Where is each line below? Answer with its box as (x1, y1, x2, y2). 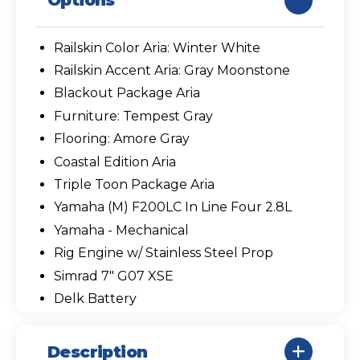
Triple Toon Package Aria (53, 176, 215, 192)
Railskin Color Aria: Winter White (53, 39, 260, 55)
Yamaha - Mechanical (53, 222, 189, 238)
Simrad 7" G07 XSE (53, 268, 174, 284)
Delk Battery (53, 290, 137, 306)
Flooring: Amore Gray (53, 131, 190, 147)
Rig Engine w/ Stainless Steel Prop (53, 245, 273, 261)
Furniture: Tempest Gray (53, 108, 213, 124)
